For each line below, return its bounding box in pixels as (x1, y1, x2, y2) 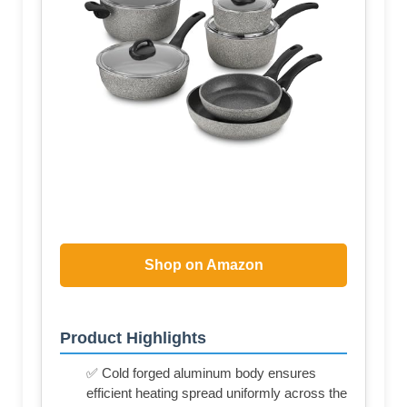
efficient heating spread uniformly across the (86, 385, 347, 402)
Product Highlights (60, 329, 206, 348)
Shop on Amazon (144, 256, 263, 273)
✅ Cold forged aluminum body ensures (86, 365, 316, 382)
